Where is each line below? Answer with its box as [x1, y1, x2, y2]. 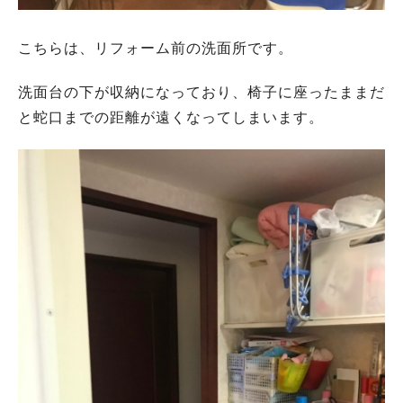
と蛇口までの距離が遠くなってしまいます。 [18, 110, 324, 126]
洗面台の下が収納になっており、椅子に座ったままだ [18, 85, 385, 101]
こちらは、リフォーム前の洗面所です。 [18, 40, 293, 57]
